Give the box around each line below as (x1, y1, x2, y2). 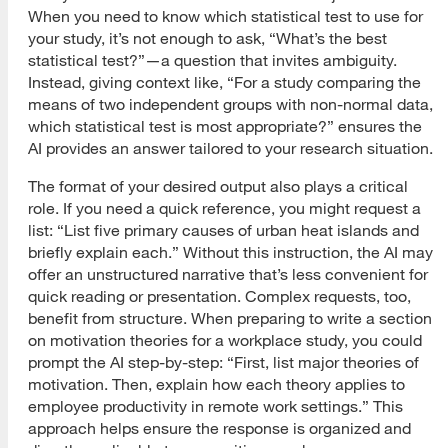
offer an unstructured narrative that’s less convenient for (28, 264, 428, 283)
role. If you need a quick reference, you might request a (28, 198, 421, 217)
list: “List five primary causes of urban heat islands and (28, 220, 419, 239)
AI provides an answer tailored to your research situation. (28, 138, 433, 157)
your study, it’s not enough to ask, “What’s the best (28, 28, 387, 47)
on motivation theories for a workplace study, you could (28, 330, 422, 349)
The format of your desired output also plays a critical (28, 176, 408, 195)
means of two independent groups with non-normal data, (28, 94, 433, 113)
